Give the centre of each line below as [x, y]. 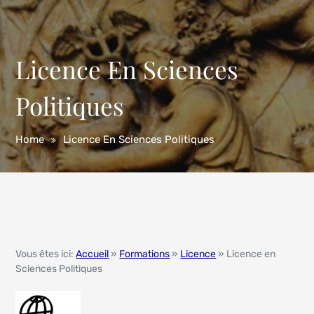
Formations [145, 254]
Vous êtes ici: [46, 254]
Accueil [93, 254]
